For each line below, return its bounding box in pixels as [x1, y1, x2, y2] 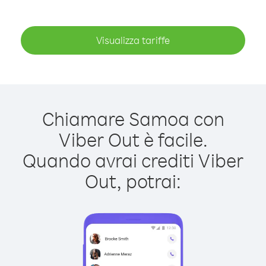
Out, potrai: [85, 169, 181, 193]
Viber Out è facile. [58, 127, 208, 151]
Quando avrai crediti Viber [23, 148, 243, 172]
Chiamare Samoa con [42, 106, 224, 131]
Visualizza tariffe [96, 34, 170, 46]
